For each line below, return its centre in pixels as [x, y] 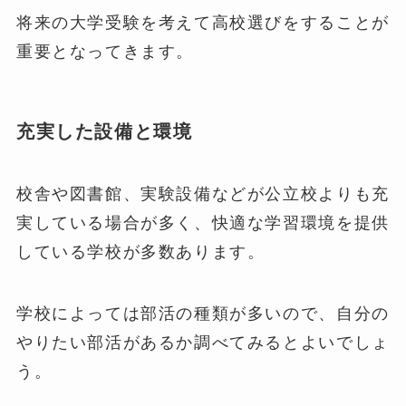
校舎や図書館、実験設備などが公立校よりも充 [203, 194]
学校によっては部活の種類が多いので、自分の [203, 314]
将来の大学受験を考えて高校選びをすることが [203, 22]
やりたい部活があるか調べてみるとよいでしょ [203, 343]
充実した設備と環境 [104, 131]
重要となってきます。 [105, 51]
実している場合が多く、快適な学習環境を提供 [203, 223]
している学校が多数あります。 [140, 252]
